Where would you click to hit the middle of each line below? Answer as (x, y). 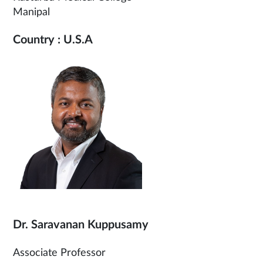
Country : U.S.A (53, 40)
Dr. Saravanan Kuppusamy (81, 225)
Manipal (31, 13)
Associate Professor (59, 253)
